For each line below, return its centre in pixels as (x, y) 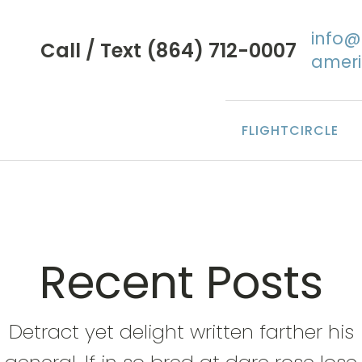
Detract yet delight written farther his (181, 332)
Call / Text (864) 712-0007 (168, 50)
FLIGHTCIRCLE (290, 130)
